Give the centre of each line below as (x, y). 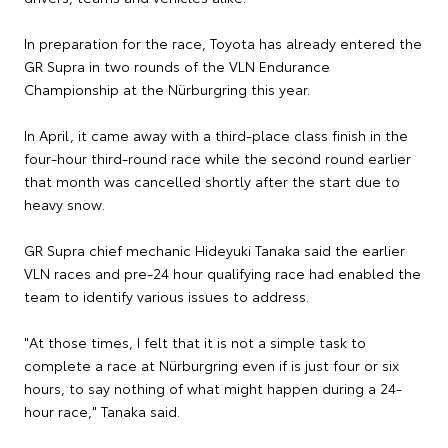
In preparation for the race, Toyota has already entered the (223, 43)
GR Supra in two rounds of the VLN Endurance (177, 66)
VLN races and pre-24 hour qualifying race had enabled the (222, 273)
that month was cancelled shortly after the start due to (212, 181)
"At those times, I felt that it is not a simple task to (195, 342)
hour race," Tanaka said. (104, 411)
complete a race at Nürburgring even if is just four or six (211, 365)
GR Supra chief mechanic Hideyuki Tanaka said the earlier (214, 250)
